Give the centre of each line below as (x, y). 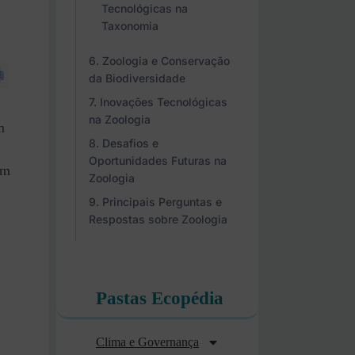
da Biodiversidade (137, 78)
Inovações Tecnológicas (164, 102)
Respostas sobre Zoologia (158, 219)
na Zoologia (120, 119)
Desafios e (130, 143)
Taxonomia (130, 26)
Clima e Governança (147, 342)
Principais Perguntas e (162, 202)
